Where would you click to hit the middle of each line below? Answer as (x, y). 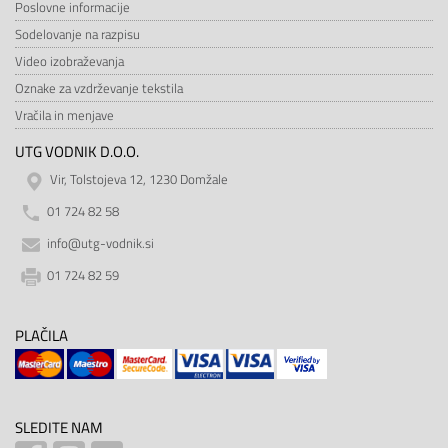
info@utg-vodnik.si (100, 243)
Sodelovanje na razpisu (77, 34)
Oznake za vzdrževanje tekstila (99, 88)
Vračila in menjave (64, 115)
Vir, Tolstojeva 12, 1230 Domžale (139, 179)
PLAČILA (41, 335)
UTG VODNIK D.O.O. (77, 151)
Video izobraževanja (69, 61)
